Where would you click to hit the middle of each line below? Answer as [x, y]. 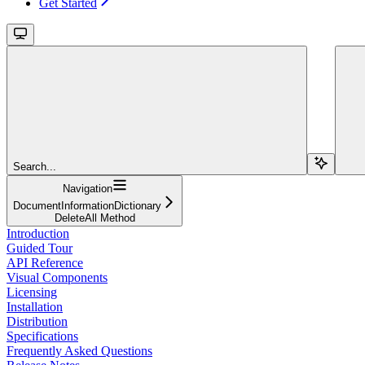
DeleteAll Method [95, 218]
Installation [35, 306]
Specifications [42, 336]
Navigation [87, 188]
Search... [35, 166]
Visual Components [57, 277]
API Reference [45, 262]
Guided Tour [40, 248]
